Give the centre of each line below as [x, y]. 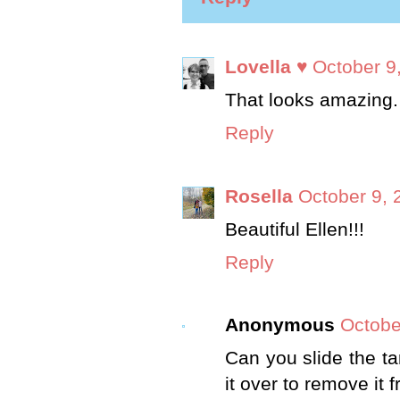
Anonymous [280, 325]
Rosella [259, 196]
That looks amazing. [312, 100]
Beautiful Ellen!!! [295, 229]
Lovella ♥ [266, 67]
